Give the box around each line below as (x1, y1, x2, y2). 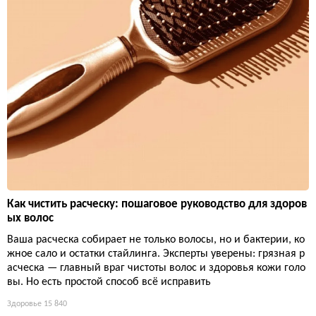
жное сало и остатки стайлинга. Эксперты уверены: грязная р (7, 248, 305, 260)
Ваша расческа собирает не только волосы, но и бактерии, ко (7, 233, 305, 245)
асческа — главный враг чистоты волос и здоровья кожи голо (7, 262, 305, 274)
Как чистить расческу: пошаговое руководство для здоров (7, 197, 307, 210)
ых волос (7, 212, 54, 224)
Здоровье (7, 299, 42, 308)
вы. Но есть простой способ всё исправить (7, 276, 211, 288)
